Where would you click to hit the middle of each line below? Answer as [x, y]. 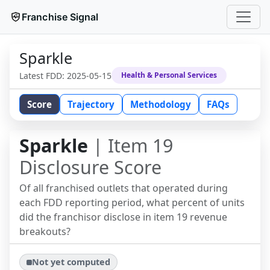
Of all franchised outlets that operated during [124, 188]
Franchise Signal [60, 17]
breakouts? [45, 231]
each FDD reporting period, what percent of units [132, 202]
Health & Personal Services [169, 75]
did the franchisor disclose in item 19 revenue [123, 217]
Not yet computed [71, 262]
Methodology [161, 104]
